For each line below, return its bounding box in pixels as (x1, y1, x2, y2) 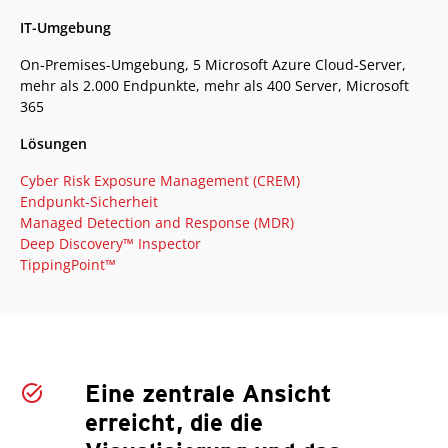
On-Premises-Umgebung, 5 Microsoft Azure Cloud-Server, (20, 55, 406, 74)
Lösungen (20, 134, 87, 153)
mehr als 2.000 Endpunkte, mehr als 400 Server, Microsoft (20, 76, 409, 95)
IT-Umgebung (20, 18, 111, 37)
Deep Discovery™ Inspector (20, 234, 201, 253)
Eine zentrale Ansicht (84, 379, 332, 408)
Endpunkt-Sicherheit (20, 192, 158, 211)
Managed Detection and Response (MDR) (20, 213, 294, 232)
